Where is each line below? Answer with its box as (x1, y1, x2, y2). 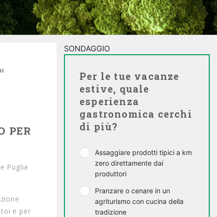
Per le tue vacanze (79, 70, 180, 82)
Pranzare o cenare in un (95, 186, 170, 195)
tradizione (95, 208, 126, 216)
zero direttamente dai (95, 159, 163, 167)
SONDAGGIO (64, 44, 110, 53)
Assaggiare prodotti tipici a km (95, 148, 192, 156)
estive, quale (79, 82, 150, 95)
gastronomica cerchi (79, 108, 192, 120)
